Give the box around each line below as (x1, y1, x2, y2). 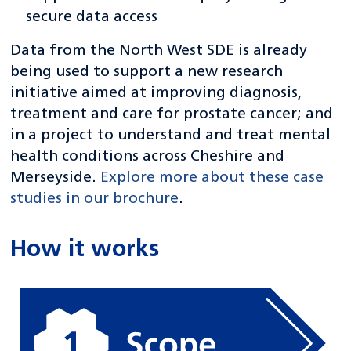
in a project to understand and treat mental (10, 128, 331, 144)
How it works (10, 239, 160, 262)
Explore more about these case (100, 170, 324, 186)
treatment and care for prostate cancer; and (10, 107, 334, 123)
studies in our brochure (10, 191, 179, 208)
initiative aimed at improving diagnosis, (10, 85, 302, 102)
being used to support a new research (10, 64, 284, 81)
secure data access (26, 9, 158, 26)
